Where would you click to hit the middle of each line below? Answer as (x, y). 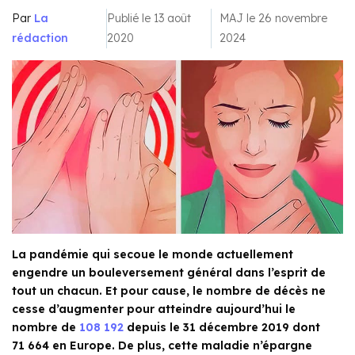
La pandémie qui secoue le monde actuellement (153, 255)
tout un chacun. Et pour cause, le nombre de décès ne (169, 291)
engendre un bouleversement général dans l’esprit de (169, 273)
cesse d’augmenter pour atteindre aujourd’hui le (154, 309)
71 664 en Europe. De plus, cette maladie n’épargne (162, 346)
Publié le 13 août (149, 18)
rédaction (40, 38)
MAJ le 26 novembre (273, 18)
